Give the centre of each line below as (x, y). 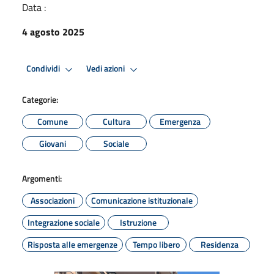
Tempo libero (156, 244)
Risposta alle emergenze (72, 244)
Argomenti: (42, 178)
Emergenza (180, 121)
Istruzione (138, 222)
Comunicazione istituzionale (142, 200)
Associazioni (53, 200)
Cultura (116, 121)
